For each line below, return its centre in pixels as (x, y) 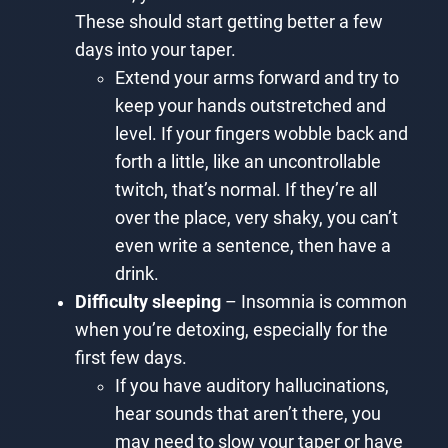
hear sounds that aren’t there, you (247, 413)
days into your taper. (155, 49)
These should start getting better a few (228, 21)
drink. (136, 273)
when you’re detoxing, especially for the (231, 329)
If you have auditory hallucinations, (251, 385)
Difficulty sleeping (147, 301)
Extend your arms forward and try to (256, 77)
